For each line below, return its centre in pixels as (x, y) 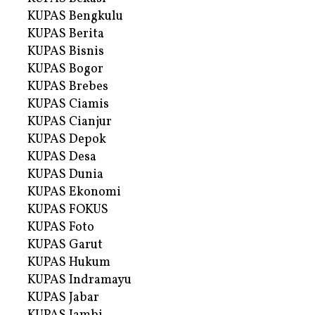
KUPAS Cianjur (70, 122)
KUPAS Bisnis (66, 52)
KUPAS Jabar (63, 298)
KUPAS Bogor (65, 70)
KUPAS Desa (62, 157)
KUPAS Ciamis (68, 105)
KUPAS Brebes (68, 87)
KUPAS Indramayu (79, 281)
